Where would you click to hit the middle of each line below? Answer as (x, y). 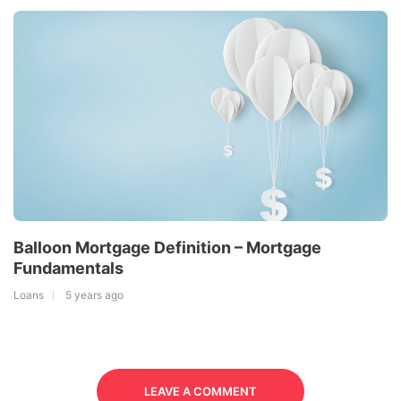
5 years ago (94, 294)
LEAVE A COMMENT (200, 391)
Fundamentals (68, 268)
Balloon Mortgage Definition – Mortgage (167, 247)
